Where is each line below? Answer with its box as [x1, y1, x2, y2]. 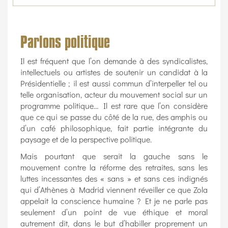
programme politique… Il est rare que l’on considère [20, 100, 208, 111]
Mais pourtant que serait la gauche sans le [20, 151, 208, 162]
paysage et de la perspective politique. [20, 134, 152, 145]
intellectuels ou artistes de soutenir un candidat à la [20, 67, 208, 78]
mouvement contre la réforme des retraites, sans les [20, 162, 208, 173]
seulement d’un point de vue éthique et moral [20, 207, 208, 218]
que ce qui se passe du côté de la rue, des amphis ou [20, 111, 208, 123]
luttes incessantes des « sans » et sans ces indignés [20, 173, 208, 184]
